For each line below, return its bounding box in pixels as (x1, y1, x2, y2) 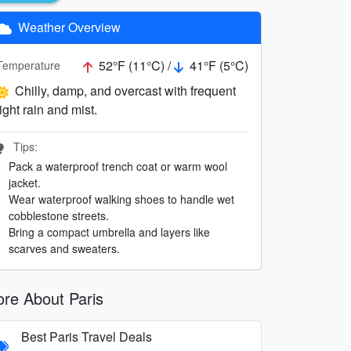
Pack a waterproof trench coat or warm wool (9, 157, 227, 174)
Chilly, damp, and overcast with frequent (15, 81, 236, 100)
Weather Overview (15, 17, 121, 36)
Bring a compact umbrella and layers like (9, 223, 210, 240)
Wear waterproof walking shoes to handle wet (9, 190, 234, 207)
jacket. (9, 174, 41, 190)
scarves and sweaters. (9, 240, 120, 256)
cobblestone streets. (9, 207, 109, 223)
